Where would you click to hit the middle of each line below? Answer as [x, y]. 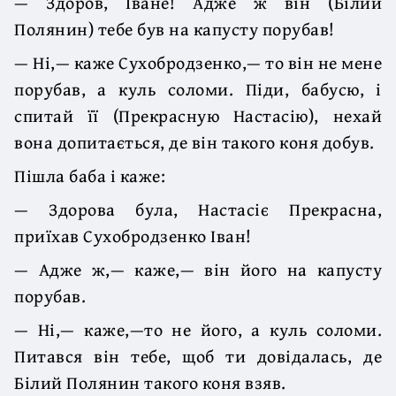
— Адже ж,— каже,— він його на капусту [198, 269]
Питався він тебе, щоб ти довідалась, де [198, 355]
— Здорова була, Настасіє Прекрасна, [198, 209]
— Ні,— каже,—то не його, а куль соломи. [198, 329]
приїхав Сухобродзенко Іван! [133, 235]
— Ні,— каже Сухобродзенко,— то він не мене [198, 62]
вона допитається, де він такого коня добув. [194, 141]
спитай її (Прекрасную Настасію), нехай [198, 115]
